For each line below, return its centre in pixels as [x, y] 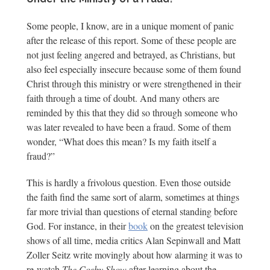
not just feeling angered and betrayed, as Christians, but [131, 55]
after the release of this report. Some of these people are [131, 40]
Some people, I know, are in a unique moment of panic [130, 26]
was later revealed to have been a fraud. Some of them [129, 127]
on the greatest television [196, 226]
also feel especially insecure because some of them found [134, 69]
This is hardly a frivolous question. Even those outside [129, 182]
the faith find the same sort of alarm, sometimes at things [133, 197]
